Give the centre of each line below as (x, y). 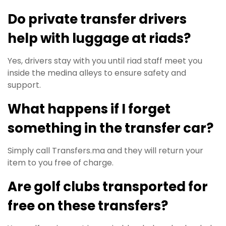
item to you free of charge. (61, 163)
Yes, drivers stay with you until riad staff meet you (105, 61)
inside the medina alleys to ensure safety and (97, 73)
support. (24, 85)
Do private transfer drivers (97, 19)
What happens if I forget (89, 109)
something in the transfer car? (110, 128)
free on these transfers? (88, 206)
